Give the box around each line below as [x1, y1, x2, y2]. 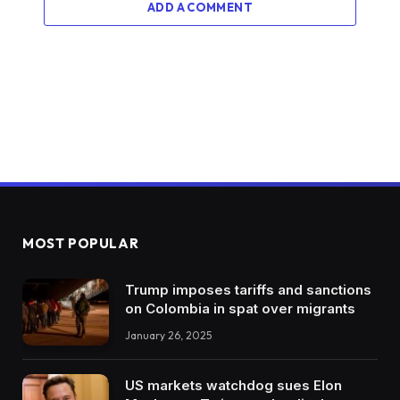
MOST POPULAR [22, 234, 139, 252]
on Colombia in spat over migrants [125, 299, 355, 317]
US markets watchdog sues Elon [125, 376, 342, 394]
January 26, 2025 [125, 328, 212, 342]
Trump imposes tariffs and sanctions [125, 280, 371, 298]
